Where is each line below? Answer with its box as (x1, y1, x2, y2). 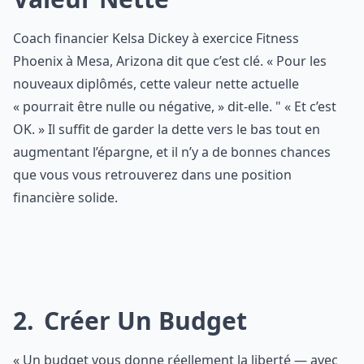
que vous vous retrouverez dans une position (13, 166, 292, 184)
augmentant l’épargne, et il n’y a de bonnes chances (13, 143, 331, 161)
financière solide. (13, 188, 118, 206)
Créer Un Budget (37, 304, 247, 337)
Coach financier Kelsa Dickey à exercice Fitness (13, 29, 299, 47)
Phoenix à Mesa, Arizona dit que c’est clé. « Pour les (13, 52, 327, 70)
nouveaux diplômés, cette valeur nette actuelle (13, 75, 299, 93)
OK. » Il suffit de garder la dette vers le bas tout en (13, 120, 320, 138)
